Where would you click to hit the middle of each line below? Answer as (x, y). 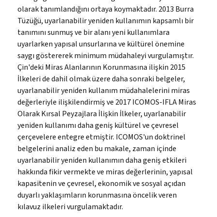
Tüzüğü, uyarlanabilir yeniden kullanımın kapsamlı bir (106, 21)
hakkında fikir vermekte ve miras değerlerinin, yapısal (105, 172)
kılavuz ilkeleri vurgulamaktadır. (70, 207)
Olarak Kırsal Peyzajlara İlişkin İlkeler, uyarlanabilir (102, 114)
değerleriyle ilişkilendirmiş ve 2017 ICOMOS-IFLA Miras (107, 102)
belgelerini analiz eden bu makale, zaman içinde (97, 148)
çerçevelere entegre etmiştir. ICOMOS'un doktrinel (101, 137)
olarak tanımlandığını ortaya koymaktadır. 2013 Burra (106, 9)
